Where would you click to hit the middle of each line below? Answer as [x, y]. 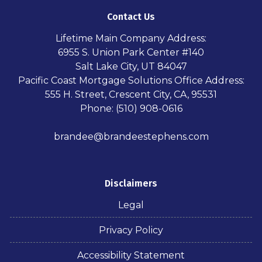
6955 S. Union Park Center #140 [131, 52]
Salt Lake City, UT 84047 [131, 66]
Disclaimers [131, 183]
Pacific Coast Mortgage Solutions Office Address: [131, 80]
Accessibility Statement [131, 255]
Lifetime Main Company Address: [131, 38]
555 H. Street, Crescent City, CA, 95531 [131, 94]
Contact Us [131, 16]
